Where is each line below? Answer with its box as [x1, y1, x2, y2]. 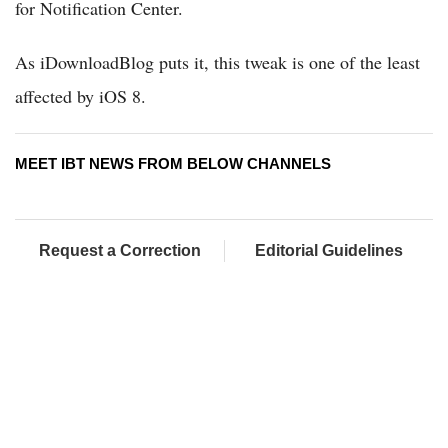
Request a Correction [38, 242, 201, 260]
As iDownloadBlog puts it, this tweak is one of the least [15, 50, 420, 75]
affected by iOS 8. [15, 84, 146, 109]
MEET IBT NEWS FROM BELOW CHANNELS [15, 155, 331, 173]
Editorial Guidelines [255, 242, 403, 260]
